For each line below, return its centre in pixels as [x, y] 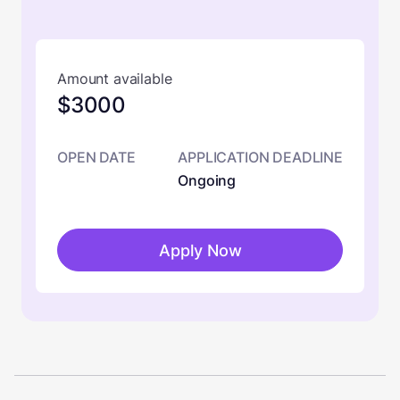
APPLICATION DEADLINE [260, 157]
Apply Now [200, 250]
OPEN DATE [96, 157]
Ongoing [207, 180]
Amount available [115, 79]
